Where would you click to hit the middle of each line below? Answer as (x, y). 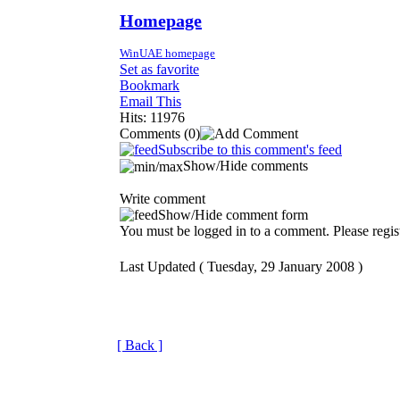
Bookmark (150, 85)
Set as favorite (159, 69)
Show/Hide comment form (233, 215)
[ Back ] (140, 345)
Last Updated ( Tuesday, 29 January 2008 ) (241, 267)
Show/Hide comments (246, 165)
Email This (150, 101)
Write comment (162, 199)
